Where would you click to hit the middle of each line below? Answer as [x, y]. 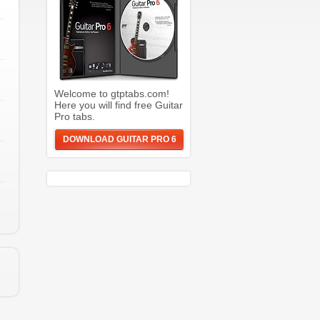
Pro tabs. [75, 116]
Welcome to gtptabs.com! [112, 94]
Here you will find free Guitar [119, 105]
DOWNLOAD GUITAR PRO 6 [119, 139]
